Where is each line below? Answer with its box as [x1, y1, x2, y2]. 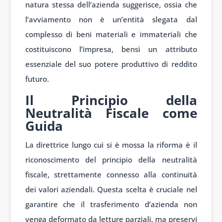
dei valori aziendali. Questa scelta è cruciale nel [25, 184, 197, 195]
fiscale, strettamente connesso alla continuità [25, 169, 197, 180]
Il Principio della [25, 91, 197, 110]
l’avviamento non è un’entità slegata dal [25, 14, 197, 25]
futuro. [25, 74, 49, 84]
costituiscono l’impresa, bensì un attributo [25, 44, 197, 55]
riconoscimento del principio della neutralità [25, 155, 197, 165]
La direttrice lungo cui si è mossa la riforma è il [25, 140, 197, 150]
